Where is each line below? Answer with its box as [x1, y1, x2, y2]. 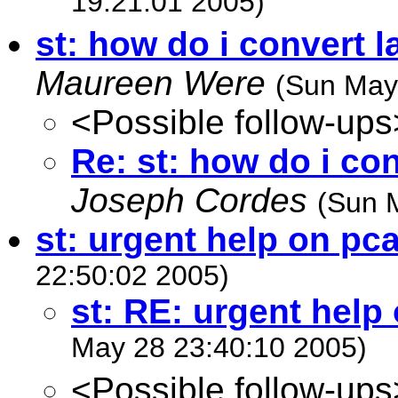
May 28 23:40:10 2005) [71, 331, 367, 370]
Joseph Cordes [71, 181, 307, 219]
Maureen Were [36, 64, 266, 102]
